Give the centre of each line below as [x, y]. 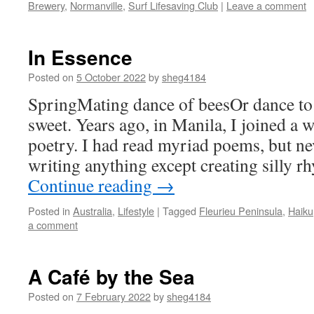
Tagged [179, 211]
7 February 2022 [114, 296]
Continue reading [92, 185]
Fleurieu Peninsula [241, 211]
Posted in [49, 211]
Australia [93, 211]
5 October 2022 [111, 77]
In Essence [80, 57]
